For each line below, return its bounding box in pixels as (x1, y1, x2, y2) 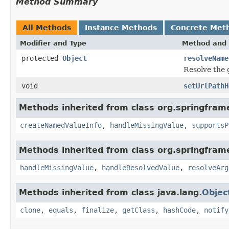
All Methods (22, 23, 71, 32)
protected (21, 54, 62, 62)
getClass (122, 205, 155, 214)
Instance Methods (85, 23, 157, 32)
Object (62, 54, 87, 62)
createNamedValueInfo (20, 121, 102, 129)
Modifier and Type (20, 39, 86, 47)
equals (49, 205, 73, 214)
